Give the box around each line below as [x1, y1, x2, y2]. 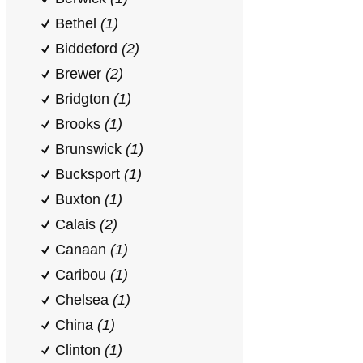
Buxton [55, 191, 105, 207]
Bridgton [55, 91, 113, 107]
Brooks [55, 116, 105, 132]
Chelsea [55, 292, 113, 308]
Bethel [55, 15, 100, 32]
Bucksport [55, 166, 124, 182]
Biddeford [55, 41, 122, 57]
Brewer [55, 66, 105, 82]
